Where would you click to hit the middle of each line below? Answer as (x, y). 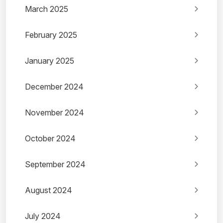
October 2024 (50, 139)
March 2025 (47, 9)
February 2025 (51, 35)
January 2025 (50, 61)
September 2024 (55, 165)
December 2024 (54, 87)
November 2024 (55, 113)
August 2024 (49, 190)
